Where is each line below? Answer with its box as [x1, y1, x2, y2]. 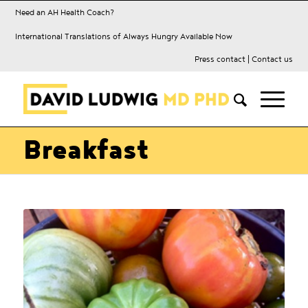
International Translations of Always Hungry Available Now [15, 32, 233, 41]
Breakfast [23, 133, 148, 167]
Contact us [251, 54, 293, 64]
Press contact [194, 54, 245, 64]
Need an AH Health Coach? [15, 8, 115, 17]
